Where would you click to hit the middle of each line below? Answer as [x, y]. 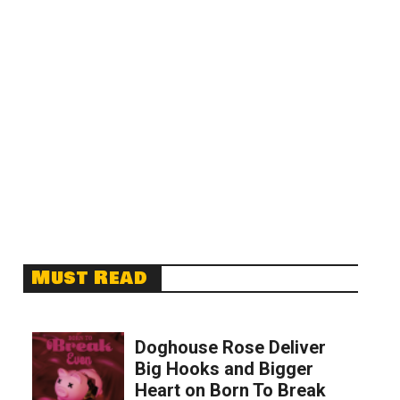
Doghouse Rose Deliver [230, 348]
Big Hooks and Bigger [224, 369]
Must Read [90, 279]
